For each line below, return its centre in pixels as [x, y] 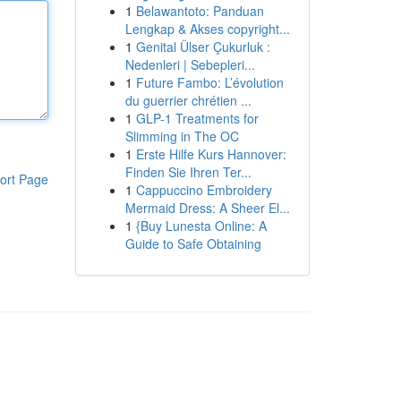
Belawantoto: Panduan [200, 11]
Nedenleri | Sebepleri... [190, 64]
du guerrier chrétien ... [188, 100]
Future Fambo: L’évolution [209, 82]
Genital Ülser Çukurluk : [203, 47]
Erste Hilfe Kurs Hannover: [211, 154]
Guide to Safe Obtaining [193, 243]
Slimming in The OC [182, 136]
